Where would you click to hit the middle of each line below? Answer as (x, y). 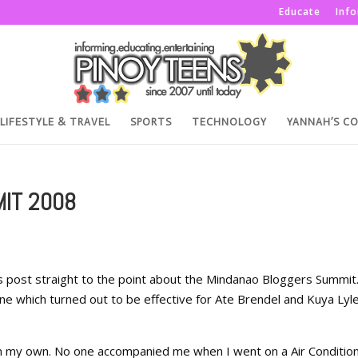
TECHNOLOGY (229, 122)
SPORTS (151, 122)
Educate (300, 12)
